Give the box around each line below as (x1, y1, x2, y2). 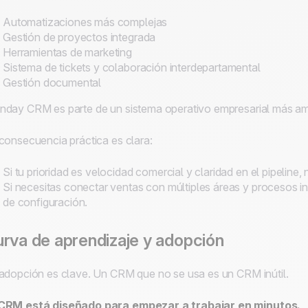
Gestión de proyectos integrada (3, 30, 156, 44)
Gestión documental (3, 76, 102, 89)
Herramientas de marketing (3, 45, 132, 59)
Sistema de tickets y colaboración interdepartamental (3, 60, 261, 74)
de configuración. (3, 195, 88, 209)
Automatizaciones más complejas (3, 15, 168, 29)
